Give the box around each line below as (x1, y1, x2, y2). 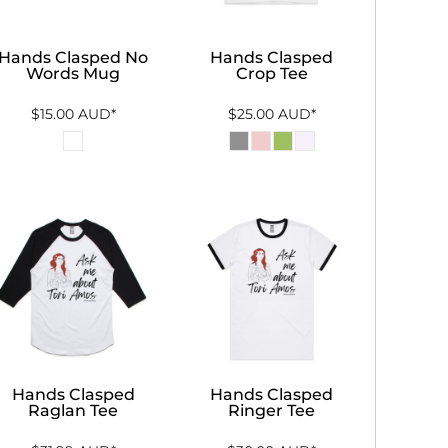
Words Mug (26, 63, 121, 83)
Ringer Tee (228, 401, 316, 421)
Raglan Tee (28, 401, 119, 421)
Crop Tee (235, 63, 308, 83)
